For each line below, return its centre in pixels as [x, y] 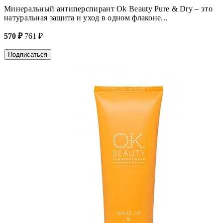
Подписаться [28, 54]
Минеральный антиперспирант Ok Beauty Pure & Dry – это [108, 8]
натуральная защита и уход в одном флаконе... [86, 17]
